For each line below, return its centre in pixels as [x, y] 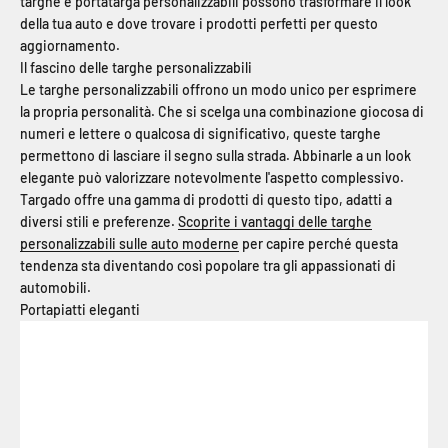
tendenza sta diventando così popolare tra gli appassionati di [208, 266]
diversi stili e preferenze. [99, 222]
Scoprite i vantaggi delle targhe [275, 222]
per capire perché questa [318, 244]
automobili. [55, 288]
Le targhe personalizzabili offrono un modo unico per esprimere [218, 90]
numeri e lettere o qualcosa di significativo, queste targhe [200, 134]
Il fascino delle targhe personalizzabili [136, 68]
